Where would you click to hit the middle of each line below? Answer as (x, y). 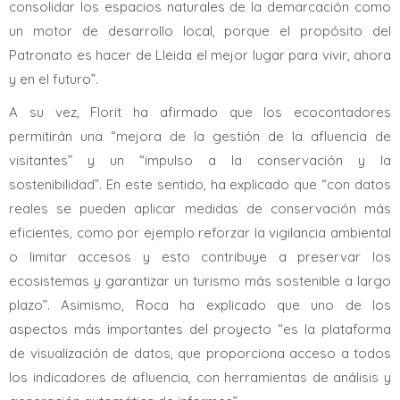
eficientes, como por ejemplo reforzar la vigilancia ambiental (200, 233)
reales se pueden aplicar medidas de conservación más (200, 208)
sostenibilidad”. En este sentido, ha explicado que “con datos (200, 184)
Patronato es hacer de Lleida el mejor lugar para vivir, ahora (200, 55)
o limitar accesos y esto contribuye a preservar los (200, 257)
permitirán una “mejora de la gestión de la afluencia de (200, 136)
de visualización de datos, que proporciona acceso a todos (200, 353)
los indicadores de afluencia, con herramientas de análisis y (200, 377)
